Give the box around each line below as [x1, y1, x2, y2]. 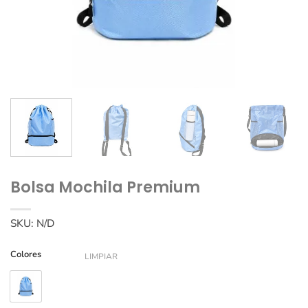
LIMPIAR [85, 250, 118, 262]
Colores [10, 248, 41, 261]
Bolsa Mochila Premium [10, 175, 200, 198]
